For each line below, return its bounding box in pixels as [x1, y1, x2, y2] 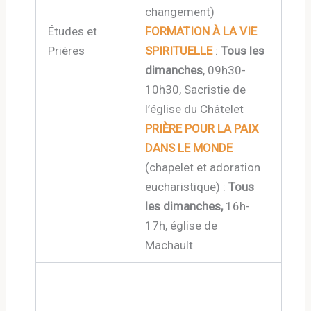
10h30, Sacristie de [145, 83, 246, 96]
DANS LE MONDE [145, 141, 233, 155]
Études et [48, 24, 98, 38]
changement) [145, 5, 215, 19]
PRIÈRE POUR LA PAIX [145, 121, 260, 135]
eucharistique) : [145, 180, 229, 194]
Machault [145, 238, 194, 252]
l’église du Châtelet [145, 102, 244, 116]
